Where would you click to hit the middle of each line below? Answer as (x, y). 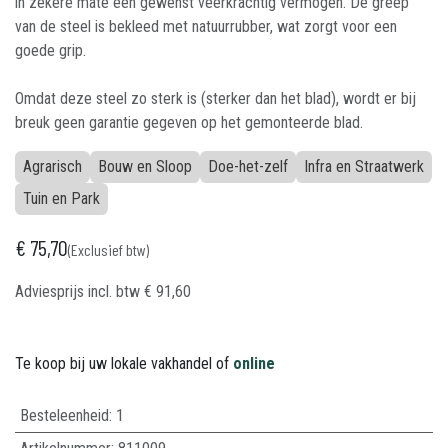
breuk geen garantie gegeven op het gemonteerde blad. (189, 122)
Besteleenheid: (67, 415)
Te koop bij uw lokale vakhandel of (124, 363)
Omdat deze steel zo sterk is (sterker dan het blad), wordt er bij (215, 98)
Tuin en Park (61, 198)
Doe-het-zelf (248, 166)
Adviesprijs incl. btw (79, 291)
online (254, 363)
